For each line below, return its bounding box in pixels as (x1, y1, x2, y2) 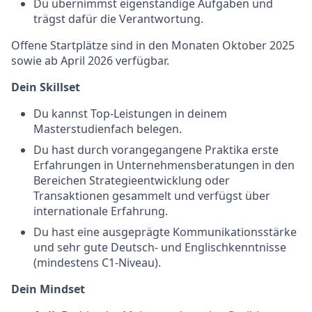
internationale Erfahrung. (33, 203, 168, 219)
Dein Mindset (11, 281, 85, 297)
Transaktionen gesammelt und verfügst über (33, 188, 270, 203)
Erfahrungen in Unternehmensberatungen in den (33, 157, 295, 173)
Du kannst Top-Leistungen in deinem (33, 106, 227, 121)
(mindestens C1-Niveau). (33, 255, 161, 270)
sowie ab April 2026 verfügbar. (11, 53, 169, 68)
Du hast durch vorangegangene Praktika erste (33, 142, 279, 157)
